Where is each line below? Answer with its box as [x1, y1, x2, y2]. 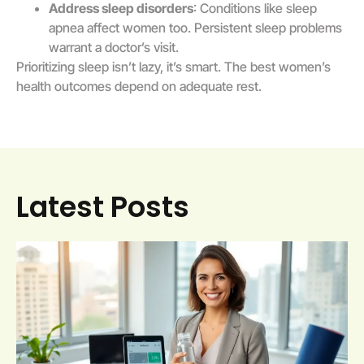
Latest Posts [16, 187, 189, 227]
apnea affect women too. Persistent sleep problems [49, 19, 342, 36]
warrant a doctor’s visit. [49, 38, 179, 55]
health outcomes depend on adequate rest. [16, 77, 262, 94]
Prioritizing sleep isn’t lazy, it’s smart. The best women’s [16, 58, 331, 75]
